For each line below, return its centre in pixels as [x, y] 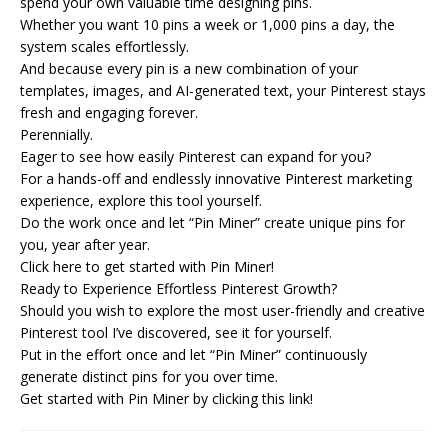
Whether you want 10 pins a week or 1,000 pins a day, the [207, 24]
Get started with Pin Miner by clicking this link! [166, 398]
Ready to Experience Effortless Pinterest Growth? [178, 288]
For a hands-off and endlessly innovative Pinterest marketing [216, 178]
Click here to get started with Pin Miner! [147, 266]
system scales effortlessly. [104, 46]
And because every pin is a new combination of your [189, 68]
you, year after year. [85, 244]
